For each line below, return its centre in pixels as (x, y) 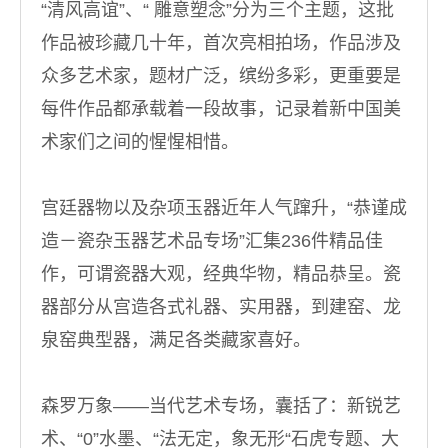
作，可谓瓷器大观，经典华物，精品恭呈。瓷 (221, 274)
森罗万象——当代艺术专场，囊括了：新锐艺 (221, 406)
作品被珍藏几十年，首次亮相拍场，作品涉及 (221, 43)
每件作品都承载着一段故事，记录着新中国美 (221, 109)
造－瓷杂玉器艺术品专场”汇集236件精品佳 (212, 241)
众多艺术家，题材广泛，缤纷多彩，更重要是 (221, 76)
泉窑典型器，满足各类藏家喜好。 (176, 340)
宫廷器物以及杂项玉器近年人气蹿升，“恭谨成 (224, 208)
